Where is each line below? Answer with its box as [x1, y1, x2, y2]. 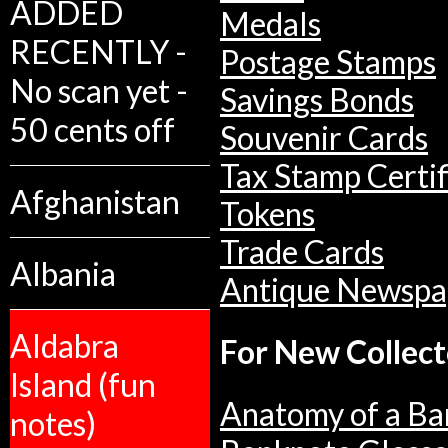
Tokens [220, 195, 315, 234]
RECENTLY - [10, 32, 187, 71]
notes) [10, 404, 96, 443]
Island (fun [10, 365, 156, 404]
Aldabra [10, 326, 119, 365]
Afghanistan [10, 182, 180, 221]
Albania [10, 254, 116, 293]
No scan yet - [10, 71, 188, 110]
